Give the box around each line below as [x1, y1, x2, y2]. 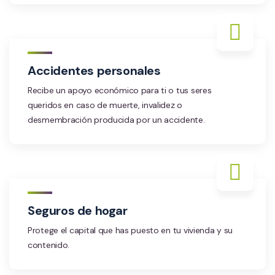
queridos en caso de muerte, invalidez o [28, 99, 183, 110]
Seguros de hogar [28, 202, 128, 219]
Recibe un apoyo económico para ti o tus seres [28, 84, 212, 96]
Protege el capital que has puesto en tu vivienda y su [28, 224, 233, 236]
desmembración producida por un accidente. [28, 114, 205, 125]
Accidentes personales [28, 62, 161, 79]
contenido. [28, 239, 70, 250]
